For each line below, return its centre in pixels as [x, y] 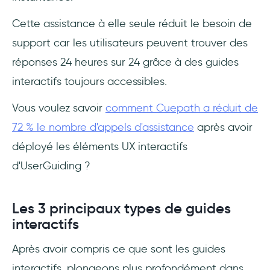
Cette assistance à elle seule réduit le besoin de [132, 24]
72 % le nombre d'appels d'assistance [103, 127]
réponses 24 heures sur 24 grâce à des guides [125, 62]
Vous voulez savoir [59, 108]
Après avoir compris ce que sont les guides [119, 249]
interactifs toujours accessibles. [89, 82]
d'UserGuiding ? [51, 166]
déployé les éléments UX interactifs [100, 147]
